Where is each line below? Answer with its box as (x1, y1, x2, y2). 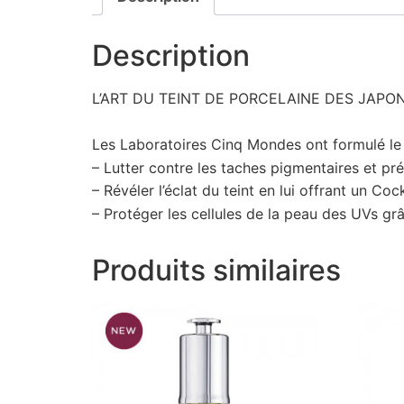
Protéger (104, 205, 163, 224)
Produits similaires (92, 252, 341, 289)
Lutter (104, 158, 144, 177)
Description (92, 38, 250, 74)
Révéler (104, 181, 154, 200)
